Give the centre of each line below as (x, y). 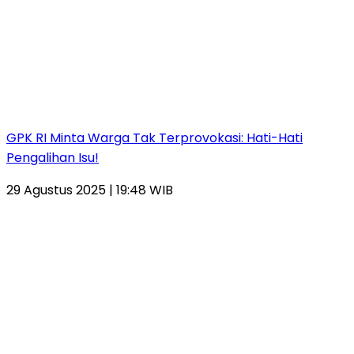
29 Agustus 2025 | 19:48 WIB (90, 190)
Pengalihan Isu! (53, 157)
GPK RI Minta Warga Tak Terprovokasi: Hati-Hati (154, 137)
